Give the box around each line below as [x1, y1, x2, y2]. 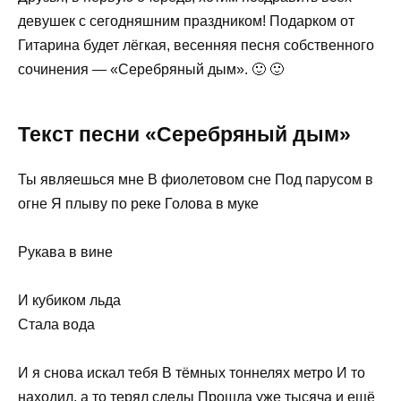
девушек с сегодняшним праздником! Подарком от [18, 13, 354, 29]
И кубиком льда [18, 292, 121, 308]
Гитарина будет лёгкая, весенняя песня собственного [18, 37, 374, 53]
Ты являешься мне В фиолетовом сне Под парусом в [18, 171, 373, 187]
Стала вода [18, 316, 95, 332]
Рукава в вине [18, 243, 113, 260]
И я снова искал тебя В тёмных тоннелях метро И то [18, 365, 365, 381]
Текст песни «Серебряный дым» [18, 122, 351, 146]
